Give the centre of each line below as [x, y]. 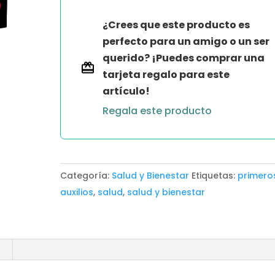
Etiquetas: [215, 176]
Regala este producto [157, 111]
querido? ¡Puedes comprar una [184, 58]
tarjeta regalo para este [166, 75]
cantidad [83, 14]
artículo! [126, 91]
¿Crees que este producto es [176, 25]
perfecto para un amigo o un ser [186, 41]
